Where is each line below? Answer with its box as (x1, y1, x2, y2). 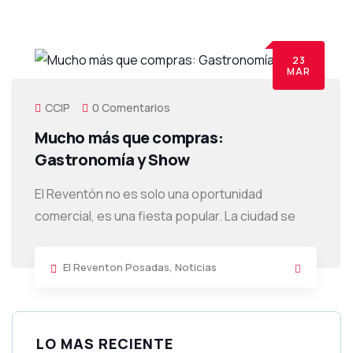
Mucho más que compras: (35, 127, 224, 148)
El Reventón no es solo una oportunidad (35, 185, 262, 203)
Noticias (175, 260, 217, 274)
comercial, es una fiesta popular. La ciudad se (35, 207, 295, 225)
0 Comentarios (92, 100, 170, 115)
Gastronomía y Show (35, 149, 190, 170)
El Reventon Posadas (63, 260, 169, 274)
